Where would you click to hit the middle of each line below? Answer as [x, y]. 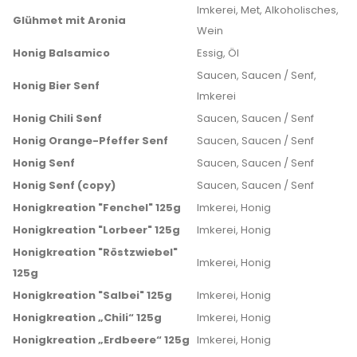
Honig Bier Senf [56, 86]
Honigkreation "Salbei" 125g [92, 295]
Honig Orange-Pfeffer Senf [90, 141]
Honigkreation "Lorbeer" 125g [96, 230]
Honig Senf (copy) [64, 185]
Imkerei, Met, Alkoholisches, [268, 10]
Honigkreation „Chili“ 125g [87, 318]
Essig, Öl [218, 53]
